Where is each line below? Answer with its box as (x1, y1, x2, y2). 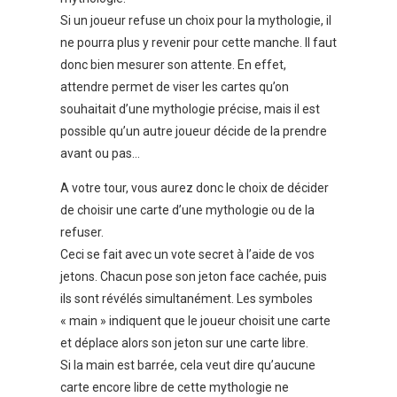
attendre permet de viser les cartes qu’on (60, 80, 289, 95)
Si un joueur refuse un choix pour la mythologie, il (60, 13, 331, 28)
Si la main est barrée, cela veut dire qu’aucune (60, 358, 315, 373)
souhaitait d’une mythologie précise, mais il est (60, 102, 320, 117)
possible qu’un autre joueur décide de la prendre (60, 124, 327, 139)
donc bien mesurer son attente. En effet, (60, 58, 286, 73)
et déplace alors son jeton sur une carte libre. (60, 336, 308, 351)
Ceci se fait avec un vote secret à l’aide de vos (60, 247, 315, 262)
